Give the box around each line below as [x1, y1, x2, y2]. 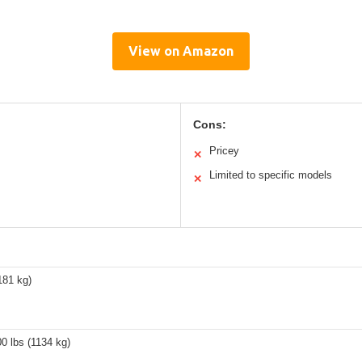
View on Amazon [128, 43, 234, 58]
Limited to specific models [209, 168, 332, 181]
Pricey [209, 144, 239, 157]
